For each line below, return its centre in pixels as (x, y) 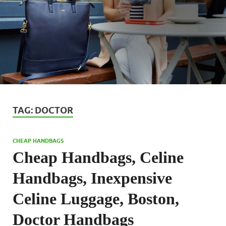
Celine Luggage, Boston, (96, 199)
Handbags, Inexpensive (92, 178)
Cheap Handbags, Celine (98, 157)
